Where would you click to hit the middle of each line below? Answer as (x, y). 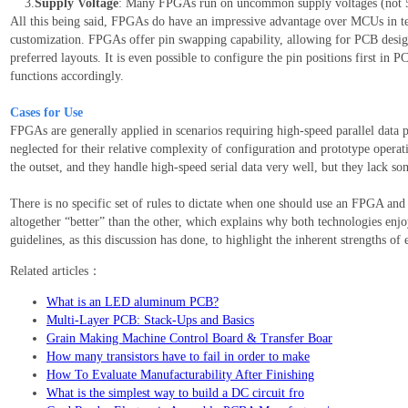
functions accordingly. (67, 76)
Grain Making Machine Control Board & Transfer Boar (189, 339)
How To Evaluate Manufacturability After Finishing (180, 375)
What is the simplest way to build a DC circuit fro (175, 393)
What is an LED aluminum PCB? (133, 302)
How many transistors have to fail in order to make (178, 357)
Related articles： (56, 271)
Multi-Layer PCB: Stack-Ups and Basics (150, 321)
